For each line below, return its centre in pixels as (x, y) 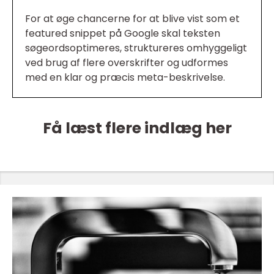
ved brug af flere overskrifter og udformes (127, 63)
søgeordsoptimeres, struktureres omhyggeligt (136, 48)
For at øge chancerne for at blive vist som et (132, 19)
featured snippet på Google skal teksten (123, 34)
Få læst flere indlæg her (137, 128)
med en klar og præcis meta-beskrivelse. (125, 78)
